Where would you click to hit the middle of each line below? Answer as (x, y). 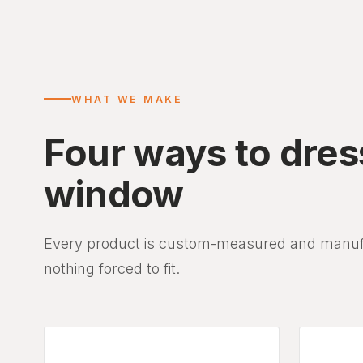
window (113, 194)
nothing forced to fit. (111, 268)
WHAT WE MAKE (127, 99)
